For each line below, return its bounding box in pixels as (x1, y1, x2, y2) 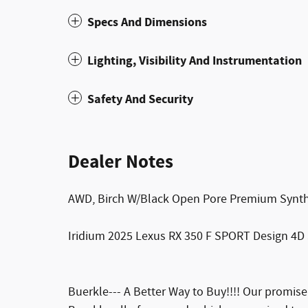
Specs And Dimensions (87, 13, 207, 31)
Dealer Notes (68, 149, 173, 175)
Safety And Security (87, 90, 193, 108)
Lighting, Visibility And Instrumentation (87, 52, 302, 69)
